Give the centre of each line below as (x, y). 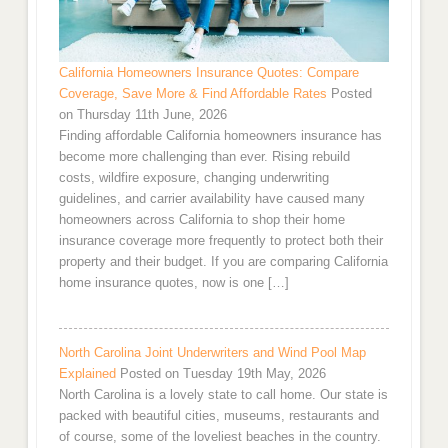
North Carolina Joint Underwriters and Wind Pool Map (212, 353)
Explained (87, 374)
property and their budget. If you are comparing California (223, 262)
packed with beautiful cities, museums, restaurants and (218, 416)
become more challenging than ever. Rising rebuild (204, 157)
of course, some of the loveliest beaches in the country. (219, 437)
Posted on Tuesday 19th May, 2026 (222, 374)
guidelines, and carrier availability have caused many (211, 199)
